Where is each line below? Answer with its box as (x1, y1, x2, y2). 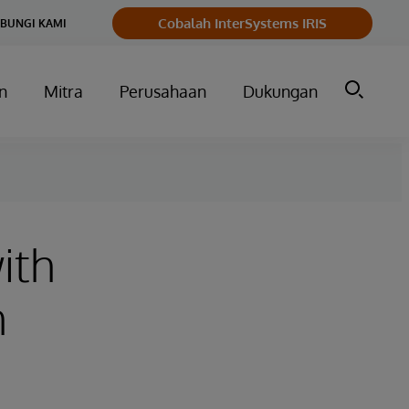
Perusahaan (120, 81, 206, 101)
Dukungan (243, 81, 318, 101)
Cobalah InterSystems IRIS (158, 14, 327, 32)
